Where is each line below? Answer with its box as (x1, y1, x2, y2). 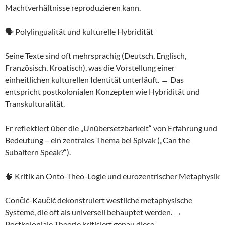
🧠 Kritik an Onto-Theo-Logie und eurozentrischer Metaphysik (5, 171, 220, 181)
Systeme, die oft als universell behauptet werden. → (5, 207, 182, 217)
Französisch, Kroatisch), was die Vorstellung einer (5, 63, 175, 72)
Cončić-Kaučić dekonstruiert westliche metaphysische (5, 195, 192, 205)
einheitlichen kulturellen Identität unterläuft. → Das (5, 75, 184, 84)
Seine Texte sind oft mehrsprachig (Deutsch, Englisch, (5, 51, 186, 60)
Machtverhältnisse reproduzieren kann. (5, 3, 141, 12)
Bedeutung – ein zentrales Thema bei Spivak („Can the (5, 135, 190, 145)
